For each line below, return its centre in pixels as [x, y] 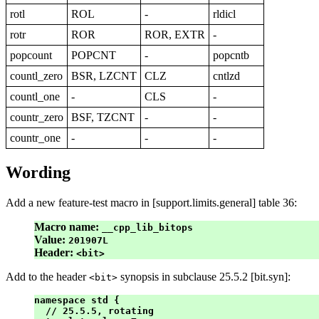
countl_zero [36, 76]
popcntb [231, 56]
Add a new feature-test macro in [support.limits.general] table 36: [151, 202]
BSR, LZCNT [104, 76]
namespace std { [77, 300]
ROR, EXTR [175, 35]
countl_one [35, 97]
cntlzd [226, 76]
